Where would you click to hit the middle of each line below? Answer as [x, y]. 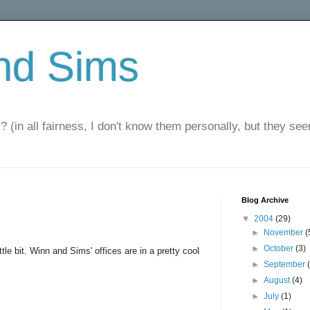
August [278, 281]
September [286, 265]
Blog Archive [265, 200]
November [285, 233]
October [280, 249]
